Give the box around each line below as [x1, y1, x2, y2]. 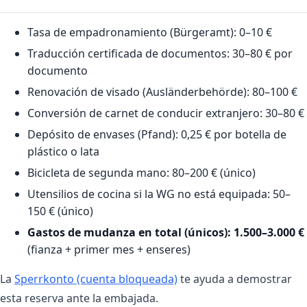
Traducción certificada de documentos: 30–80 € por [27, 45, 293, 61]
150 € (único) [27, 203, 93, 219]
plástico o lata [27, 143, 99, 159]
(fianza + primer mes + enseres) [27, 241, 191, 257]
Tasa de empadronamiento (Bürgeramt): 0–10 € [27, 24, 272, 40]
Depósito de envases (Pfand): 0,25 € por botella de [27, 126, 286, 142]
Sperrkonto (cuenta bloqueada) [14, 271, 177, 286]
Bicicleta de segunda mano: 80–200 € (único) [27, 164, 256, 180]
